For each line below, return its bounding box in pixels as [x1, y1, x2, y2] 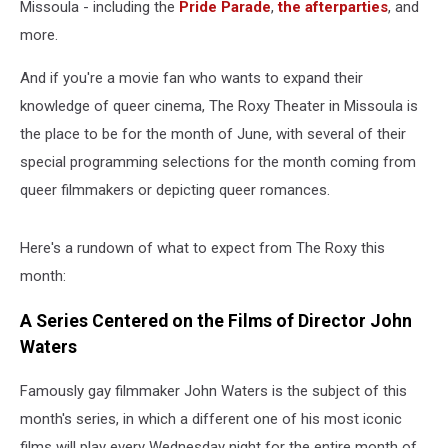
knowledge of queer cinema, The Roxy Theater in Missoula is [20, 97, 418, 115]
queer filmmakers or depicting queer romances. [20, 181, 330, 199]
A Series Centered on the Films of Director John [20, 310, 412, 331]
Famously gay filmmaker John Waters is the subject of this [20, 382, 407, 401]
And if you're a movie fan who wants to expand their [20, 69, 363, 87]
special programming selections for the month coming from [20, 153, 416, 171]
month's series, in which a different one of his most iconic [20, 410, 402, 429]
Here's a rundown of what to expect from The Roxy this [20, 239, 385, 257]
